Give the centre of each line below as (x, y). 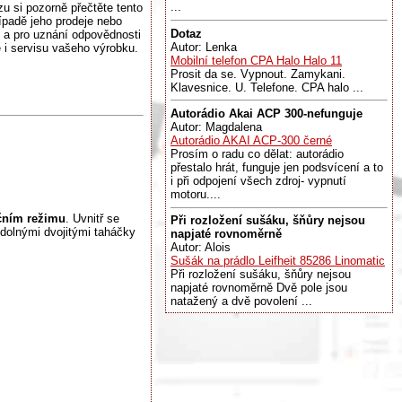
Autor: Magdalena (216, 127)
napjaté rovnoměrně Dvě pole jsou (259, 288)
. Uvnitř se (92, 218)
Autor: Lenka (204, 47)
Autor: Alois (201, 248)
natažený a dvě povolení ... (241, 301)
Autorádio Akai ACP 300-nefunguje (267, 113)
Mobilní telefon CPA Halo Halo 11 (256, 60)
